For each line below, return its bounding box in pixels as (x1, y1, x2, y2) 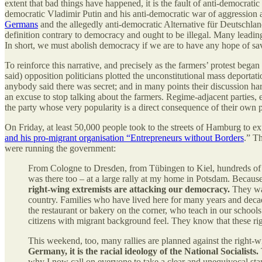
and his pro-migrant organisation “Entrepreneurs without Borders (5, 132, 244, 143)
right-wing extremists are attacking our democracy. (28, 184, 230, 194)
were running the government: (5, 143, 116, 153)
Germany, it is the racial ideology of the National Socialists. (28, 246, 258, 256)
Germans (5, 19, 38, 29)
